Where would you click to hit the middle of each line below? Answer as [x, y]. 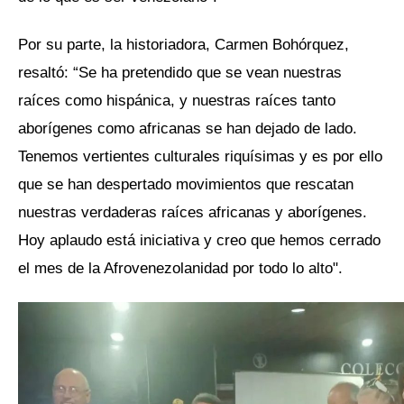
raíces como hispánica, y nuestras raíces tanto [177, 100]
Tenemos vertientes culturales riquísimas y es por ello [200, 156]
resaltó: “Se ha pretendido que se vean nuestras [180, 72]
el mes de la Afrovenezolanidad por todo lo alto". [180, 267]
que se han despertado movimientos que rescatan [186, 184]
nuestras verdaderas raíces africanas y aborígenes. [193, 211]
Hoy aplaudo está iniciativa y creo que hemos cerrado [199, 239]
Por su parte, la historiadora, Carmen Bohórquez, [184, 44]
